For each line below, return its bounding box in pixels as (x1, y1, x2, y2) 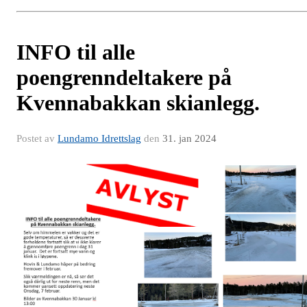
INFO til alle (16, 39, 135, 64)
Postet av (16, 132, 58, 144)
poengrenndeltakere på (16, 64, 232, 90)
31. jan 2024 (162, 132, 217, 144)
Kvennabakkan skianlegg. (16, 90, 260, 115)
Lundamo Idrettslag (58, 132, 141, 144)
